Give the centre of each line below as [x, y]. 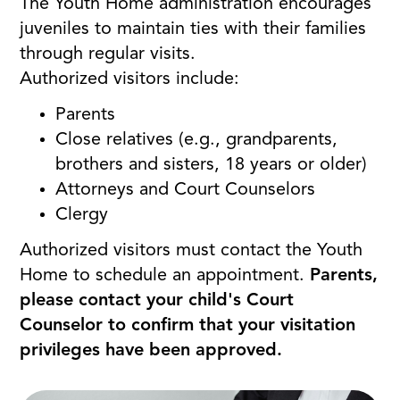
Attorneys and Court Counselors [186, 190]
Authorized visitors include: [130, 79]
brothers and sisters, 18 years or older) [212, 165]
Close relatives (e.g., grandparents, [197, 140]
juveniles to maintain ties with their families [193, 29]
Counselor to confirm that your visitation [188, 326]
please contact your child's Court [157, 301]
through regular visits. [111, 54]
